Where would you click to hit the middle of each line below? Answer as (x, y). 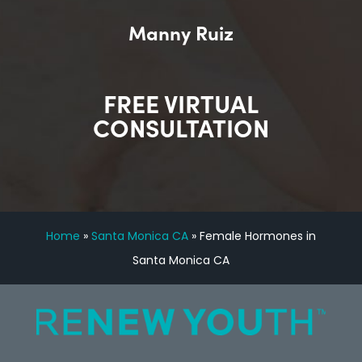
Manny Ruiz (181, 32)
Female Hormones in (257, 236)
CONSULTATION (181, 127)
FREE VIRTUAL (181, 103)
